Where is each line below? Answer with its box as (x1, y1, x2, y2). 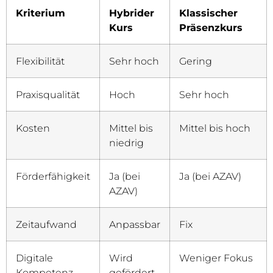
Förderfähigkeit (16, 170, 90, 183)
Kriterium (16, 7, 65, 19)
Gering (179, 55, 212, 68)
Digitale (16, 252, 53, 264)
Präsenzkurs (179, 21, 243, 34)
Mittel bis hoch (179, 122, 250, 135)
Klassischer (179, 7, 238, 19)
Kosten (16, 122, 50, 135)
